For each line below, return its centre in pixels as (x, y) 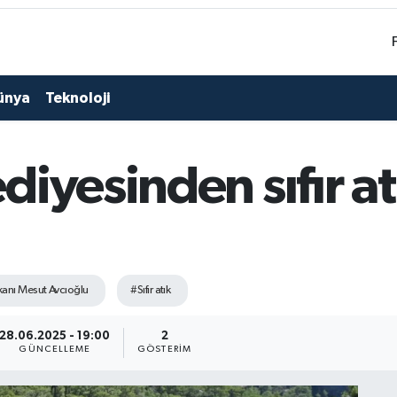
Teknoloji (77, 97)
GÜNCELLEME (55, 350)
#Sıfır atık (151, 290)
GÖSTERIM (164, 350)
